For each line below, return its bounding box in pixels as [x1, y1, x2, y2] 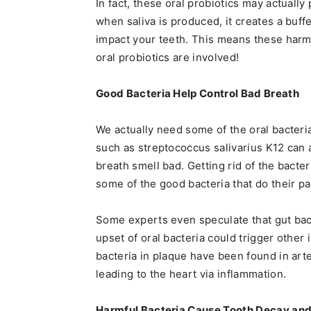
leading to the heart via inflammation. [96, 267, 287, 280]
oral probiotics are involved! [96, 51, 239, 64]
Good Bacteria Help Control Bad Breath [96, 87, 299, 100]
